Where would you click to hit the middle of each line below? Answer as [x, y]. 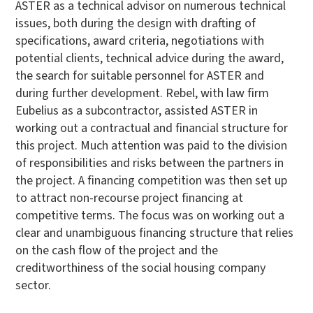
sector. [34, 285]
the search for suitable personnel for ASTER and [140, 75]
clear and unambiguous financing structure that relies [155, 233]
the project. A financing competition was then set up [152, 180]
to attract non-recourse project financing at [130, 198]
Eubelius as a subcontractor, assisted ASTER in [137, 110]
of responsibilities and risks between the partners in [150, 163]
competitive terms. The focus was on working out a [150, 215]
